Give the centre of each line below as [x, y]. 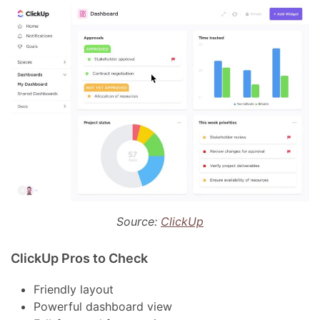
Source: [139, 221]
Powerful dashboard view [103, 306]
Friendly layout [74, 289]
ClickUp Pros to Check [80, 258]
